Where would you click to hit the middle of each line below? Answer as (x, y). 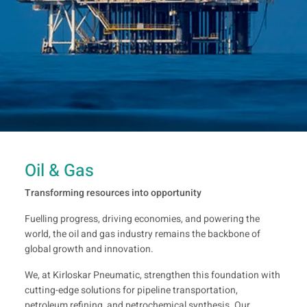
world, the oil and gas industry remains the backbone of (143, 234)
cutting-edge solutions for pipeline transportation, (131, 290)
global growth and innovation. (89, 249)
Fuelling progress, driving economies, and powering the (142, 219)
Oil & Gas (59, 171)
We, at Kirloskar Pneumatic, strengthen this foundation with (152, 275)
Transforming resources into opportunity (113, 193)
